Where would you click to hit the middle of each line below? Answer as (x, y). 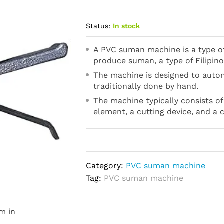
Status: (98, 26)
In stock (127, 26)
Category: (106, 166)
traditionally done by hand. (146, 86)
